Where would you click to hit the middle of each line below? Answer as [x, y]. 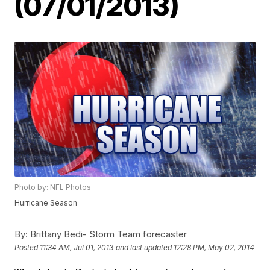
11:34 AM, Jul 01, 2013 [77, 247]
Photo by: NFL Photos [53, 187]
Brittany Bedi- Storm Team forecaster [108, 234]
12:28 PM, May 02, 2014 [214, 247]
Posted [27, 247]
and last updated [144, 247]
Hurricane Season [46, 203]
